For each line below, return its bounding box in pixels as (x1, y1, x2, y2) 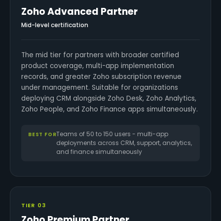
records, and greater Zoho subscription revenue (21, 72, 182, 81)
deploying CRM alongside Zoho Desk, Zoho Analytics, (21, 94, 196, 103)
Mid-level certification (21, 21, 88, 29)
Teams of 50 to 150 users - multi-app (56, 130, 169, 138)
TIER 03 (21, 201, 46, 209)
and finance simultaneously (56, 147, 143, 156)
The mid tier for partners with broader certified (21, 50, 179, 60)
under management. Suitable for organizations (21, 83, 178, 92)
